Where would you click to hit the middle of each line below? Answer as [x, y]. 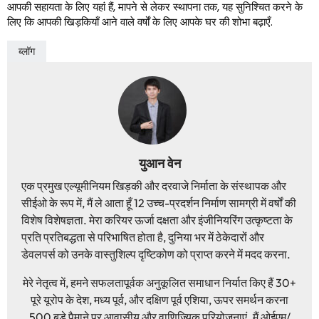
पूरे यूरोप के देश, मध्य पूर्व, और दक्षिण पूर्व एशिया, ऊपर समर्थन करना [159, 300]
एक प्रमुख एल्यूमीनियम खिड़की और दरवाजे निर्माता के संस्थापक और [154, 186]
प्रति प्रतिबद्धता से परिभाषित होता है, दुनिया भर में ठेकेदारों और [143, 237]
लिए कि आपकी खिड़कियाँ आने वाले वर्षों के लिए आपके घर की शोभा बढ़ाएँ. [140, 22]
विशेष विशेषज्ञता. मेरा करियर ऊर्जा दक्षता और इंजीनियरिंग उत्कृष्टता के [157, 220]
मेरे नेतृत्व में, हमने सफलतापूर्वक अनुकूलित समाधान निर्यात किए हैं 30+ [159, 283]
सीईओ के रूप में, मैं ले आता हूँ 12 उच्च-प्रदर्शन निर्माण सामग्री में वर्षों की [159, 203]
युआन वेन [159, 164]
